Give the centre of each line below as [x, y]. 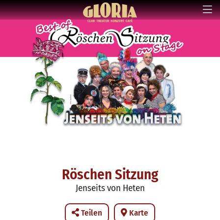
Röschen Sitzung [110, 175]
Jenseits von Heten [110, 188]
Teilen [91, 213]
